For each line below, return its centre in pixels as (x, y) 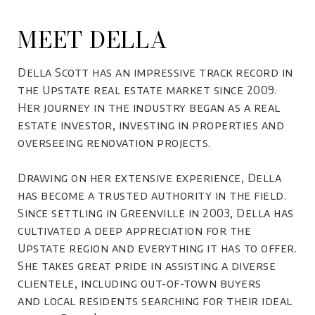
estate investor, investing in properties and (151, 125)
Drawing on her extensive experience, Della (149, 178)
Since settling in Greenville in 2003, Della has (156, 213)
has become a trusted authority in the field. (152, 195)
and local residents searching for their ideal (155, 301)
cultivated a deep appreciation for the (134, 230)
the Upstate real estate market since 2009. (147, 90)
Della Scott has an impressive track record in (155, 72)
